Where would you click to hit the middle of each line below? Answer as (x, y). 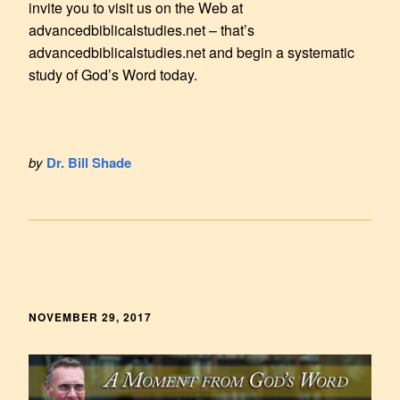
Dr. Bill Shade (89, 162)
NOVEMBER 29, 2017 (90, 317)
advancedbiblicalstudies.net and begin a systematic (192, 52)
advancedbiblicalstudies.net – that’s (142, 29)
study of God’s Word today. (113, 74)
